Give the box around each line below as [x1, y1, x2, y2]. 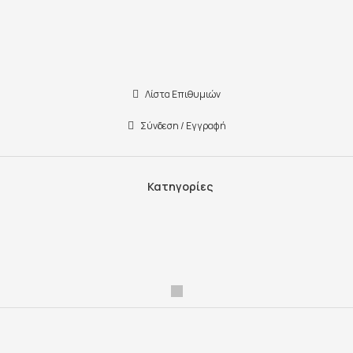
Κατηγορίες [147, 179, 213, 195]
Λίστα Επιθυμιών [145, 87, 221, 102]
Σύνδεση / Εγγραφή [139, 119, 226, 133]
